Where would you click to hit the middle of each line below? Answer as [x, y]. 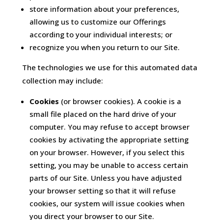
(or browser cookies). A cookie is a [120, 101]
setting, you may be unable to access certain [109, 165]
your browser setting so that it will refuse [102, 191]
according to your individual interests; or [101, 35]
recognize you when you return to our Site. [104, 47]
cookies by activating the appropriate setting [109, 140]
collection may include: [62, 81]
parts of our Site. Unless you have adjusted [105, 178]
